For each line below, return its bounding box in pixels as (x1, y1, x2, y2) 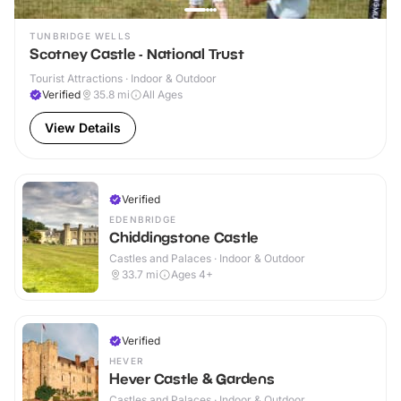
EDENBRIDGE (109, 214, 176, 226)
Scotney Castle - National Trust (30, 45, 244, 64)
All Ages (142, 88, 183, 102)
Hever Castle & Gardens (109, 370, 275, 388)
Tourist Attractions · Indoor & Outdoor (30, 72, 217, 86)
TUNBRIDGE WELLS (30, 30, 131, 42)
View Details (45, 120, 121, 136)
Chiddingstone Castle (109, 228, 259, 247)
